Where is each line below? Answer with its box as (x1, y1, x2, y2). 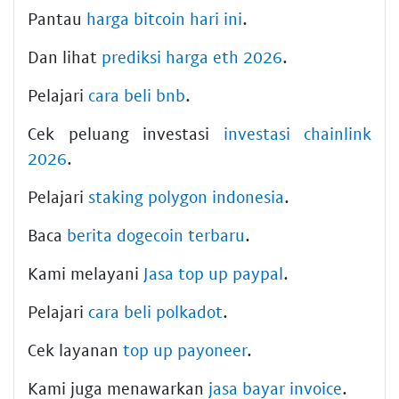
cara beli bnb (88, 84, 185, 105)
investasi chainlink (223, 122, 371, 143)
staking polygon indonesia (88, 185, 284, 207)
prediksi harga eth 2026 (102, 45, 282, 67)
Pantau (28, 7, 86, 28)
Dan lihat (28, 45, 102, 67)
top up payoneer (123, 338, 247, 360)
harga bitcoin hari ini (86, 7, 242, 28)
